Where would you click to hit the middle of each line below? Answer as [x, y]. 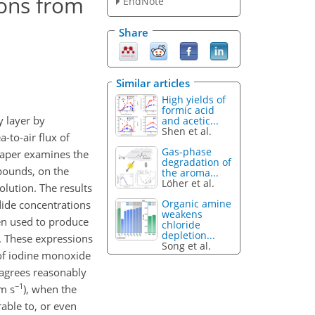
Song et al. [187, 245]
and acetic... [191, 121]
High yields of [194, 100]
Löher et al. [188, 183]
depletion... [189, 235]
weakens [182, 214]
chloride [181, 224]
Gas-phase [187, 151]
